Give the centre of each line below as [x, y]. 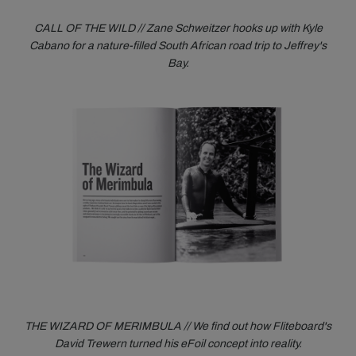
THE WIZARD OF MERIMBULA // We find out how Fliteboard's [178, 326]
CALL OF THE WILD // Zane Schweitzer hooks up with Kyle [178, 28]
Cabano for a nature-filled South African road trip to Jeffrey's [178, 45]
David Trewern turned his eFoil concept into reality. [178, 343]
